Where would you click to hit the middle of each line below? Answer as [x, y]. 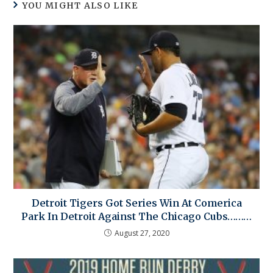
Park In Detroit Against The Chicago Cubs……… [136, 217]
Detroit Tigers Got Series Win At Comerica [136, 203]
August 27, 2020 [142, 233]
